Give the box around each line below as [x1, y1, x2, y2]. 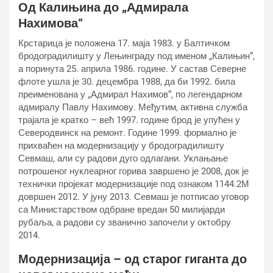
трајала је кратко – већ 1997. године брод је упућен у [18, 115, 240, 126]
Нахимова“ [18, 16, 83, 30]
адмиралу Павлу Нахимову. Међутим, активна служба [18, 102, 247, 113]
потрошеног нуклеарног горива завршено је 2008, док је [18, 166, 249, 177]
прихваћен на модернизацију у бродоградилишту [18, 140, 224, 151]
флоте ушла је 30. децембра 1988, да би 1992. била [18, 76, 235, 87]
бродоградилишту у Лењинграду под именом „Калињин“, [18, 51, 255, 62]
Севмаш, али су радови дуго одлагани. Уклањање [18, 153, 228, 164]
